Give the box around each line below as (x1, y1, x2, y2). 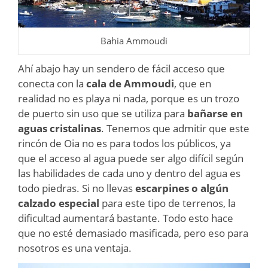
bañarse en (187, 106, 243, 121)
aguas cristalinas (18, 121, 101, 136)
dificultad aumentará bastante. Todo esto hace (18, 211, 233, 226)
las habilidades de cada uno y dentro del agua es (18, 166, 240, 181)
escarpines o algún (135, 181, 229, 196)
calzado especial (18, 196, 99, 211)
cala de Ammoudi (86, 77, 174, 91)
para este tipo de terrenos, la (99, 196, 236, 211)
